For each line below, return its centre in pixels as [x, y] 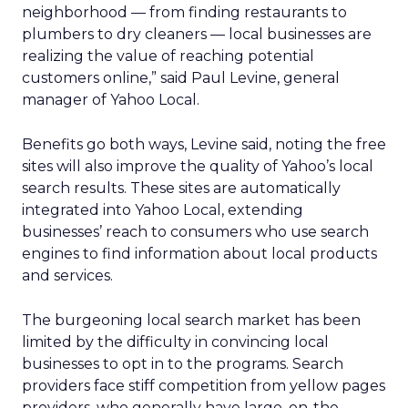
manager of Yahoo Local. [111, 100]
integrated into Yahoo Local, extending [163, 210]
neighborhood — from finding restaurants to [184, 12]
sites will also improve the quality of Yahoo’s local [198, 166]
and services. [67, 275]
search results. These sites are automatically [181, 188]
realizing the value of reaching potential [168, 56]
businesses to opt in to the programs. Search [183, 364]
